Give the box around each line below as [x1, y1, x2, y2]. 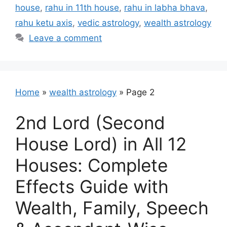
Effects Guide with [15, 175, 169, 197]
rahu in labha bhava [124, 3, 205, 13]
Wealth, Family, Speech [15, 197, 209, 218]
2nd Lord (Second [15, 111, 165, 133]
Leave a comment [29, 33, 102, 43]
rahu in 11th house [45, 3, 119, 13]
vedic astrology [78, 18, 139, 28]
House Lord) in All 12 [15, 133, 186, 155]
